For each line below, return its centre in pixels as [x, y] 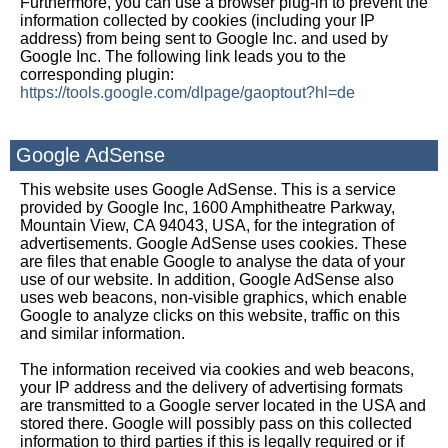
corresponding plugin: [97, 74]
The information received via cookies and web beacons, [217, 369]
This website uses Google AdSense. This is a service [208, 189]
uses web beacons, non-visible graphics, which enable [213, 297]
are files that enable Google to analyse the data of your [212, 261]
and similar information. [102, 333]
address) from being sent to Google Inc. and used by [204, 38]
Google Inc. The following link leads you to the [183, 56]
